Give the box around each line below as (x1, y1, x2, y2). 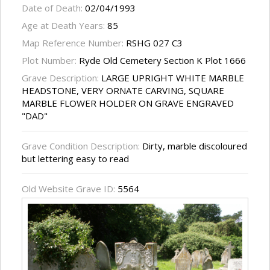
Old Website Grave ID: (22, 183, 118, 195)
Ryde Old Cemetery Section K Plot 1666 (79, 54, 246, 67)
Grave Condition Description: (22, 140, 140, 152)
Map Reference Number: (22, 37, 126, 49)
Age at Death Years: (22, 19, 107, 32)
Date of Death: (22, 2, 85, 14)
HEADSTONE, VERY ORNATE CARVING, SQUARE (22, 84, 224, 97)
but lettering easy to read (22, 152, 129, 165)
